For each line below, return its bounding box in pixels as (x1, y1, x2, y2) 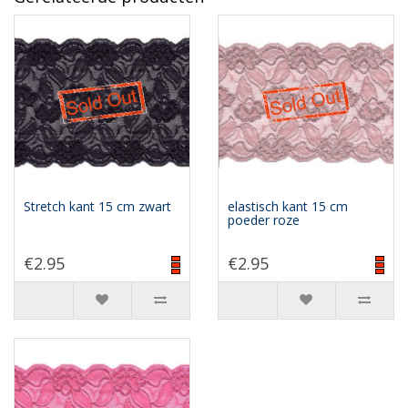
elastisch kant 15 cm (228, 197, 348, 215)
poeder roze (228, 210, 300, 229)
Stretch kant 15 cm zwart (24, 197, 171, 215)
